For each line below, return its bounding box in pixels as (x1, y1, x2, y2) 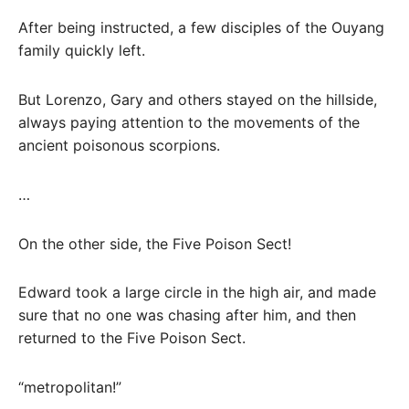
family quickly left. (18, 41, 145, 60)
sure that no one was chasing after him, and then (18, 306, 356, 325)
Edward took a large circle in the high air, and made (18, 283, 376, 302)
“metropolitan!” (18, 378, 121, 397)
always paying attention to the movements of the (18, 113, 360, 132)
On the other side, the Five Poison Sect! (18, 234, 291, 253)
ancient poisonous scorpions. (18, 136, 220, 155)
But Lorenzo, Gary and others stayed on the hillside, (18, 90, 377, 110)
